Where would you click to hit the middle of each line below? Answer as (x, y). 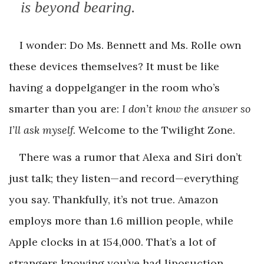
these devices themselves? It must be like (114, 66)
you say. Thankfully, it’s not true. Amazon (113, 199)
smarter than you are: (65, 108)
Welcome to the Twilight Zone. (155, 130)
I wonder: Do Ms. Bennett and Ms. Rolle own (130, 45)
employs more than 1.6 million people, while (121, 220)
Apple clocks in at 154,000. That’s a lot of (112, 242)
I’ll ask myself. (42, 130)
